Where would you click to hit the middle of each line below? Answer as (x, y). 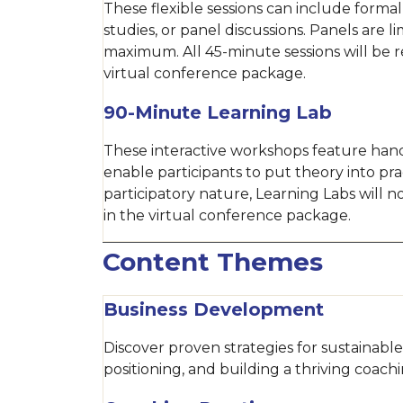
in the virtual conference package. (227, 215)
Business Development (214, 309)
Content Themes (213, 262)
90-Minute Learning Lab (218, 112)
